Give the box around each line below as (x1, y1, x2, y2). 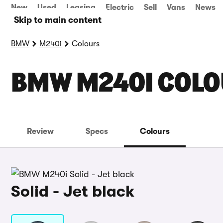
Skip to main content (14, 15, 102, 25)
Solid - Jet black (11, 182, 134, 201)
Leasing (66, 3, 96, 12)
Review (27, 127, 54, 136)
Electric (106, 3, 134, 12)
